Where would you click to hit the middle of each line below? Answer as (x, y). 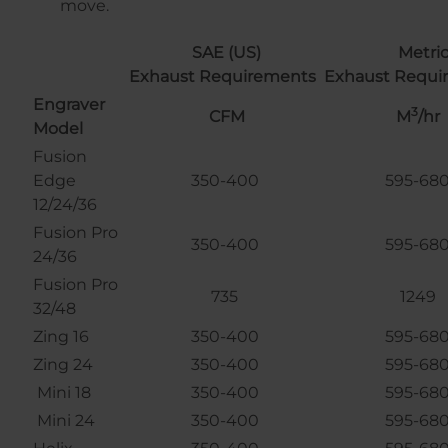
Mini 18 (62, 393)
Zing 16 (61, 337)
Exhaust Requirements (224, 77)
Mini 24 (64, 421)
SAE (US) (226, 53)
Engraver (69, 105)
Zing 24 (63, 365)
